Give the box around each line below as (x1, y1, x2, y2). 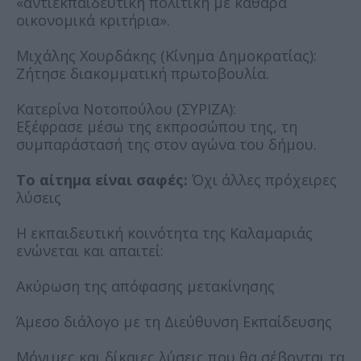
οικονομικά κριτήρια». (16, 10, 170, 31)
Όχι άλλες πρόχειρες (188, 170, 337, 190)
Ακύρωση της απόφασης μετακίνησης (16, 276, 275, 297)
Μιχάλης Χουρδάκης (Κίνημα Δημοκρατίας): (16, 46, 317, 66)
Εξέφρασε (16, 117, 87, 137)
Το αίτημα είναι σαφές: (16, 170, 188, 190)
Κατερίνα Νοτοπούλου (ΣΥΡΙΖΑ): (16, 99, 236, 119)
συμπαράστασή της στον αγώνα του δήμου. (16, 135, 317, 155)
